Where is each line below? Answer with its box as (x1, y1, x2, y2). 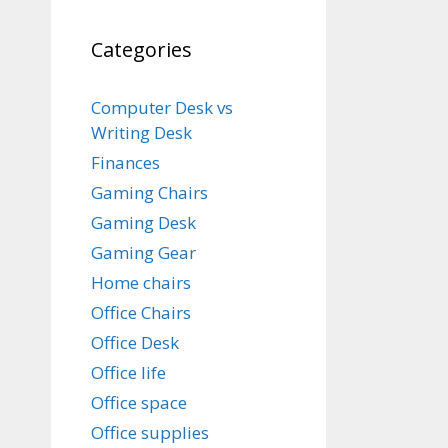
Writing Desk (91, 121, 192, 144)
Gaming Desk (91, 211, 196, 234)
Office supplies (91, 421, 209, 444)
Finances (91, 151, 160, 174)
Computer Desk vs (91, 96, 233, 119)
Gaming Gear (91, 241, 196, 264)
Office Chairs (91, 301, 191, 324)
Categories (91, 36, 192, 63)
